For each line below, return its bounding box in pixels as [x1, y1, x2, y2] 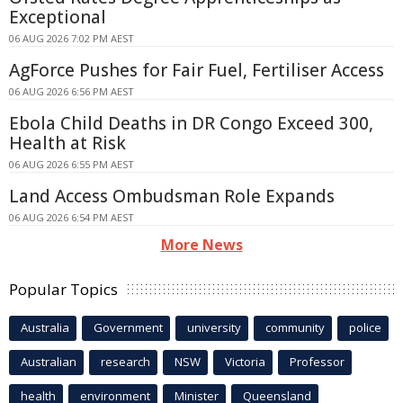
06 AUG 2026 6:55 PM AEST [9, 157, 134, 172]
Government [94, 319, 163, 336]
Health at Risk [9, 131, 126, 156]
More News [160, 235, 243, 255]
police [349, 319, 381, 336]
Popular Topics [9, 279, 118, 300]
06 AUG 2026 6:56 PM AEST [9, 85, 134, 99]
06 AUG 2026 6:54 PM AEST [9, 210, 134, 225]
